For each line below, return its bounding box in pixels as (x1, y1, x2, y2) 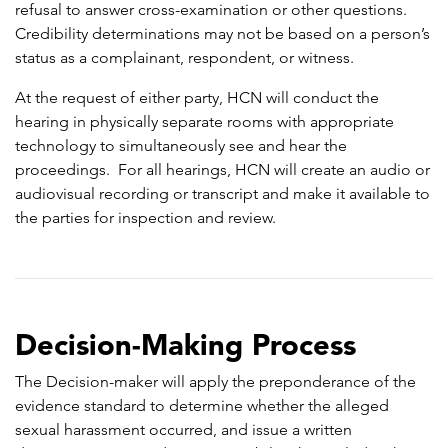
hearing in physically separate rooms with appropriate (15, 112, 394, 132)
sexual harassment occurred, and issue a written (15, 420, 352, 440)
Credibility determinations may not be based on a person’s (15, 24, 430, 44)
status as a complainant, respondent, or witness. (15, 48, 354, 68)
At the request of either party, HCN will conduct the (15, 88, 379, 108)
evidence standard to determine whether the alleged (15, 396, 389, 416)
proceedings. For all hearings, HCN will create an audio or (15, 160, 430, 180)
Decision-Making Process (15, 326, 365, 363)
